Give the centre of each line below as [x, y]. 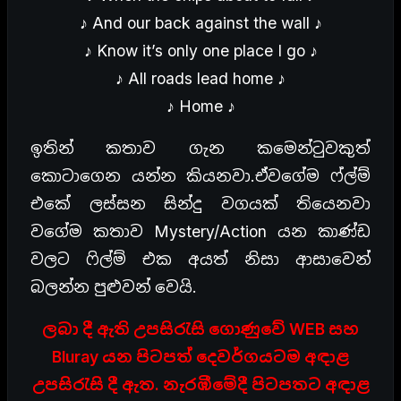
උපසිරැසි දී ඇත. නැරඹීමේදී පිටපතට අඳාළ [200, 385]
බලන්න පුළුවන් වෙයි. [114, 287]
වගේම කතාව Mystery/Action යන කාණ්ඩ [200, 232]
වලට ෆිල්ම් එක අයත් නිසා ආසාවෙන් [200, 260]
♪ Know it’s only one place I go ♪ [200, 51]
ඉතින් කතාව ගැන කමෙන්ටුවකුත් [200, 149]
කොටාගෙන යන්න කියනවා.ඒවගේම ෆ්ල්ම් [200, 176]
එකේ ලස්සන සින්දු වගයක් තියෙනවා [200, 204]
